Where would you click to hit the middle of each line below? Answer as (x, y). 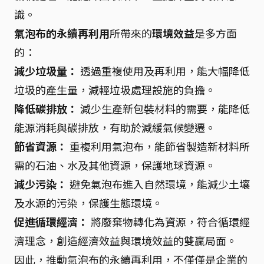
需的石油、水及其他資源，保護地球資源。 (115, 165)
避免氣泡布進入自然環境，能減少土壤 (159, 184)
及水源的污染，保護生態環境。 (88, 203)
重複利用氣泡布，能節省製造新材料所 (159, 146)
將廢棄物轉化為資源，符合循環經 (169, 222)
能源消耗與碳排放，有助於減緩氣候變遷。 (115, 127)
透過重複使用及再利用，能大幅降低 (164, 71)
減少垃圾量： (46, 71)
